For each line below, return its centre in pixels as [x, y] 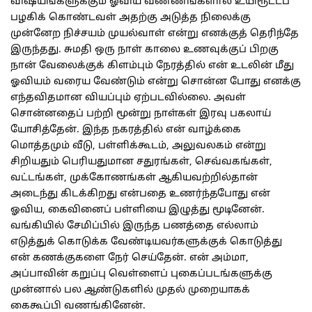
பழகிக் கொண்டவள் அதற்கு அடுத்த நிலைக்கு [131, 18]
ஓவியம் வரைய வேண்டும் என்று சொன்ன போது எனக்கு [156, 82]
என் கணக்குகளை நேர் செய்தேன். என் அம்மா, [130, 258]
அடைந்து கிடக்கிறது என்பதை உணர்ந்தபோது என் [140, 194]
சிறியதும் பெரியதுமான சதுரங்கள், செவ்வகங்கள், [141, 162]
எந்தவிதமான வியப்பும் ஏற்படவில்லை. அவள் [128, 98]
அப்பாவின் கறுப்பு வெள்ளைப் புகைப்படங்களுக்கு [141, 274]
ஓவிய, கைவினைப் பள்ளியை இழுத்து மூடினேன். [138, 210]
